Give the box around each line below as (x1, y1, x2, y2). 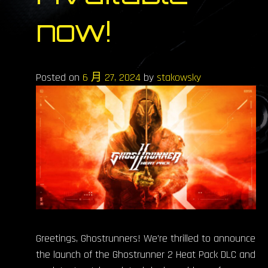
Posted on (36, 70, 83, 84)
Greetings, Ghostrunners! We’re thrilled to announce (36, 231, 255, 245)
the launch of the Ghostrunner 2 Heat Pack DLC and (36, 247, 255, 261)
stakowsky (157, 70, 201, 84)
